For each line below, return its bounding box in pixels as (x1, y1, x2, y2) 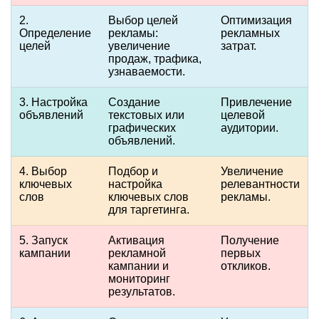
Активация (108, 234, 164, 246)
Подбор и (108, 165, 158, 177)
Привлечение (221, 96, 292, 108)
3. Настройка (19, 96, 88, 108)
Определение (19, 27, 91, 39)
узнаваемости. (108, 66, 185, 78)
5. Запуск (19, 234, 68, 246)
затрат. (221, 40, 256, 52)
